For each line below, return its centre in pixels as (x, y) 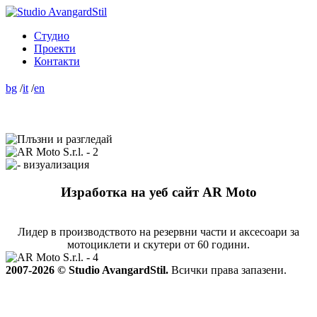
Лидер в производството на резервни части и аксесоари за (158, 232)
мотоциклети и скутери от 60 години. (158, 245)
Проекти (55, 48)
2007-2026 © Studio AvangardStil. (88, 270)
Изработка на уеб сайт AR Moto (158, 192)
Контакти (57, 61)
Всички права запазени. (229, 270)
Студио (52, 36)
